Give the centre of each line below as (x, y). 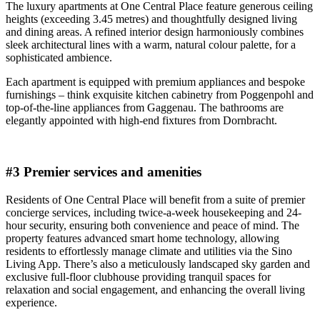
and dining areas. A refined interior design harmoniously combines (155, 31)
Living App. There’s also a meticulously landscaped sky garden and (158, 264)
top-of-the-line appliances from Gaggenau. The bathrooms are (145, 107)
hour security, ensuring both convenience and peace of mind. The (152, 226)
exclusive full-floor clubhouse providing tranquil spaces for (138, 277)
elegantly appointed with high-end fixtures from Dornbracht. (141, 120)
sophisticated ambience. (59, 57)
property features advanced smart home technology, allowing (142, 239)
